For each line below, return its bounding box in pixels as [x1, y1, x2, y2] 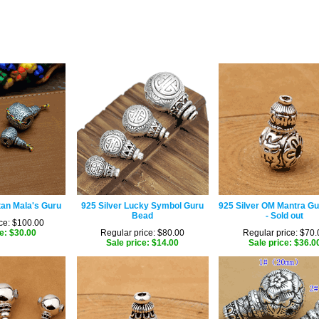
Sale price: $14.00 [106, 238, 179, 248]
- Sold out [266, 211, 303, 221]
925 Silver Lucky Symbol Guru [81, 201, 204, 211]
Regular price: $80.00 [100, 228, 184, 238]
